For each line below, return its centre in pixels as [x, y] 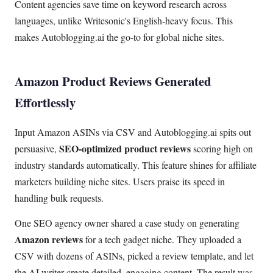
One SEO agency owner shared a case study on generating [127, 223]
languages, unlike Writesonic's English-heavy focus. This [124, 21]
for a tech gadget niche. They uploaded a [162, 239]
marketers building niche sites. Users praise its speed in [120, 181]
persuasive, [37, 148]
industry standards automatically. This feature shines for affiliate [136, 165]
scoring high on [222, 148]
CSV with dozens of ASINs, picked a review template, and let [134, 256]
